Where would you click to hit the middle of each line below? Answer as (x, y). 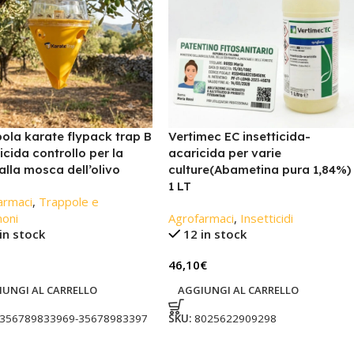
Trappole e (68, 201)
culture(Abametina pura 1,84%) (259, 169)
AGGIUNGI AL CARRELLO (238, 290)
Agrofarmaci (201, 218)
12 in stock (215, 233)
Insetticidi (266, 218)
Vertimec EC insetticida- (239, 136)
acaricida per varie (224, 153)
